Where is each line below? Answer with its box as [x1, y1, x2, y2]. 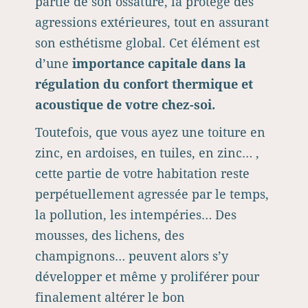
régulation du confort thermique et [35, 76, 253, 92]
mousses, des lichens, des [35, 227, 184, 243]
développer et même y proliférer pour [35, 268, 259, 285]
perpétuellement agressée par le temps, [35, 186, 269, 202]
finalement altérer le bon [35, 289, 185, 305]
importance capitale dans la [72, 55, 246, 71]
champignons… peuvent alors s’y [35, 247, 228, 264]
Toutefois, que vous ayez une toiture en [35, 124, 265, 140]
